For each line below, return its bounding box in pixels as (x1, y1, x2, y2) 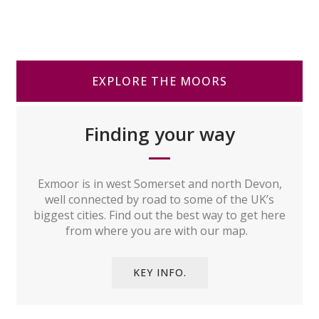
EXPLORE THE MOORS (92, 73, 227, 89)
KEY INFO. (132, 266, 187, 279)
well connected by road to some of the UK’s (45, 192, 274, 207)
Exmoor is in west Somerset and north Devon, (37, 176, 282, 192)
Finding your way (84, 121, 235, 147)
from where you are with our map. (66, 223, 253, 239)
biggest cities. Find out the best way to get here (33, 207, 286, 223)
